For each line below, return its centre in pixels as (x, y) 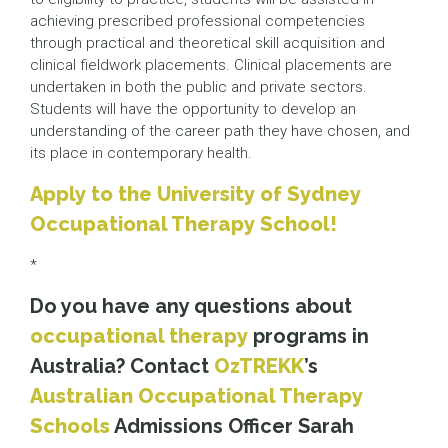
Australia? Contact (122, 366)
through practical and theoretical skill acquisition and (207, 43)
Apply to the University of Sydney (195, 194)
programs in (308, 336)
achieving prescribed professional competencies (197, 21)
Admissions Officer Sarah (232, 426)
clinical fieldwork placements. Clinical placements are (211, 65)
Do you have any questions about (191, 306)
